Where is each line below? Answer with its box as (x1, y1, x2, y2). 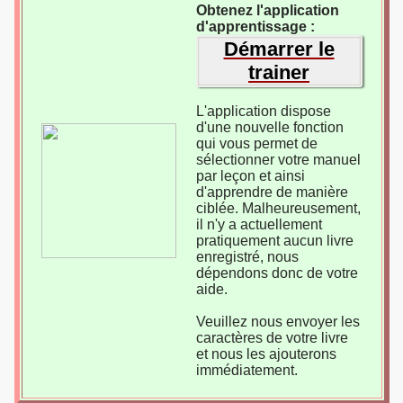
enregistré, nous (195, 249, 299, 264)
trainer (248, 61, 309, 84)
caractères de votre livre (195, 330, 348, 345)
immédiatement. (195, 363, 298, 378)
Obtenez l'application (195, 3, 339, 18)
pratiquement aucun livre (195, 233, 354, 248)
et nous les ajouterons (195, 346, 336, 362)
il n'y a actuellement (195, 217, 322, 232)
